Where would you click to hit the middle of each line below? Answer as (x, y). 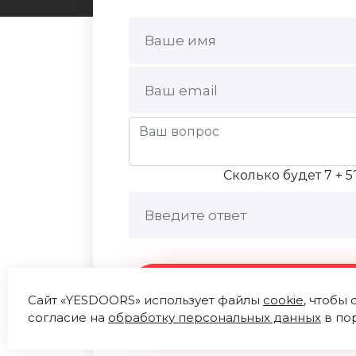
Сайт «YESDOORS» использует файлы (145, 300)
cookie (283, 300)
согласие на (68, 317)
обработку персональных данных (215, 317)
